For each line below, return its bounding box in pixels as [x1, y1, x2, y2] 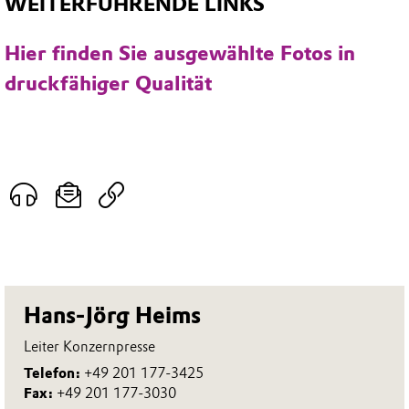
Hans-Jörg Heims [24, 301, 202, 330]
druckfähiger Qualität [5, 71, 212, 97]
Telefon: [24, 364, 85, 383]
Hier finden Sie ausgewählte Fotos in [5, 41, 355, 67]
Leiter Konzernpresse [24, 337, 156, 355]
